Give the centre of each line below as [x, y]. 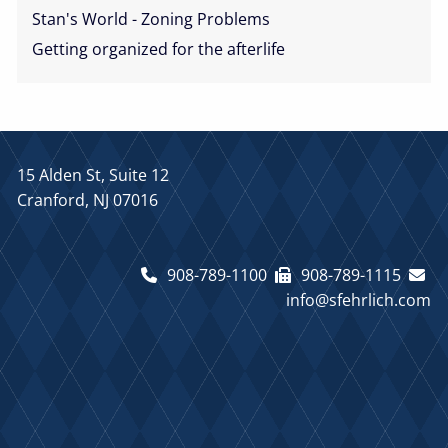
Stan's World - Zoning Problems [151, 18]
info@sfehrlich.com [358, 300]
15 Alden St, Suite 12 [93, 174]
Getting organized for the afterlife [159, 48]
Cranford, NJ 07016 [88, 199]
